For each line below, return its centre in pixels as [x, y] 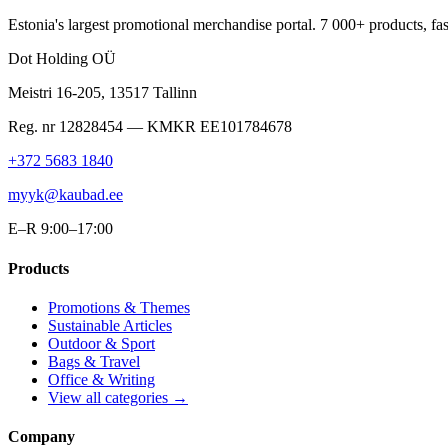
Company [41, 437]
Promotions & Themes [119, 307]
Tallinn [175, 93]
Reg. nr [31, 127]
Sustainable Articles [110, 325]
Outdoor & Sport [101, 343]
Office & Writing [101, 379]
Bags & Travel [94, 361]
